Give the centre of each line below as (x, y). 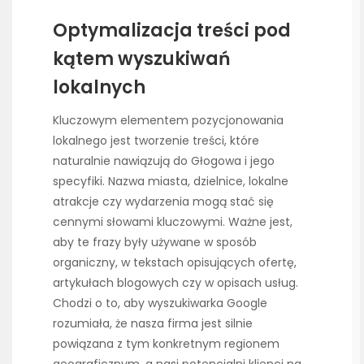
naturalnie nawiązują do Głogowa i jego (164, 161)
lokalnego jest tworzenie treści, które (156, 141)
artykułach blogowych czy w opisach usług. (175, 283)
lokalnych (99, 87)
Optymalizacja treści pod (172, 30)
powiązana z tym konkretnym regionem (166, 344)
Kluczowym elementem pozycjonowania (168, 121)
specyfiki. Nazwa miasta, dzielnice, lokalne (171, 182)
